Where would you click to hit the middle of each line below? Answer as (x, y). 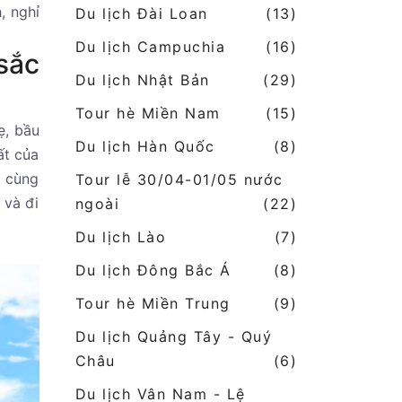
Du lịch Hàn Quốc (145, 147)
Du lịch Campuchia (150, 47)
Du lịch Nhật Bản (142, 80)
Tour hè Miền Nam (148, 114)
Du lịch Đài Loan (141, 14)
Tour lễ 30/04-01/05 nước (179, 180)
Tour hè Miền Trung (153, 304)
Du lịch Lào (120, 237)
